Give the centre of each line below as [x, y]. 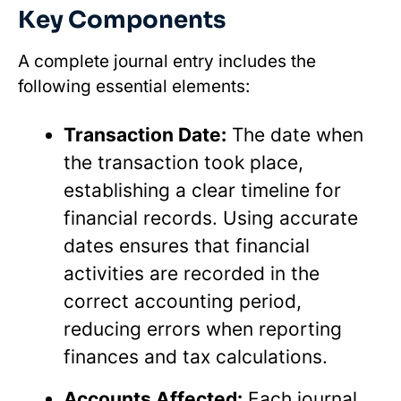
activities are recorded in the [192, 273]
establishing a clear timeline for [202, 190]
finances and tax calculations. [196, 356]
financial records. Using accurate [211, 218]
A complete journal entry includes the [167, 61]
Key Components [122, 20]
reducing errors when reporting [203, 328]
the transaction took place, [183, 162]
